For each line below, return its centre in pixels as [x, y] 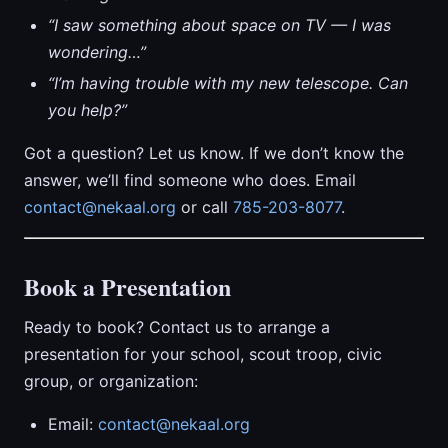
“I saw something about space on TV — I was [219, 25]
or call [204, 207]
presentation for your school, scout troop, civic [203, 354]
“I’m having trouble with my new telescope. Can [228, 83]
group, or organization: [111, 381]
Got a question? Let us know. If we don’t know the [214, 153]
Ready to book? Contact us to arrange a [177, 327]
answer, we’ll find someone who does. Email [190, 180]
